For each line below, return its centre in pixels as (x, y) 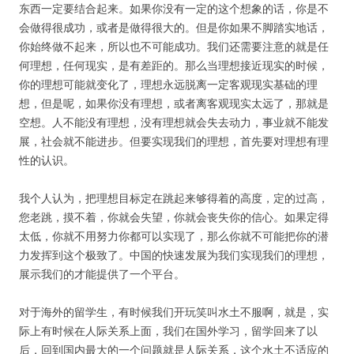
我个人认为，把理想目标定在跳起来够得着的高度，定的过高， (174, 198)
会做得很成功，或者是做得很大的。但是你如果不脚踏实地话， (174, 27)
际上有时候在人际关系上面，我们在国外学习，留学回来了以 (168, 331)
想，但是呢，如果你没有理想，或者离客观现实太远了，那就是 (174, 103)
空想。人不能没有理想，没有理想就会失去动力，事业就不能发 (174, 122)
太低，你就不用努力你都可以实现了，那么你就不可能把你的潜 (174, 236)
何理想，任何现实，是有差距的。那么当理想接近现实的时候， (174, 65)
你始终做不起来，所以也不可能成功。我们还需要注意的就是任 (174, 46)
